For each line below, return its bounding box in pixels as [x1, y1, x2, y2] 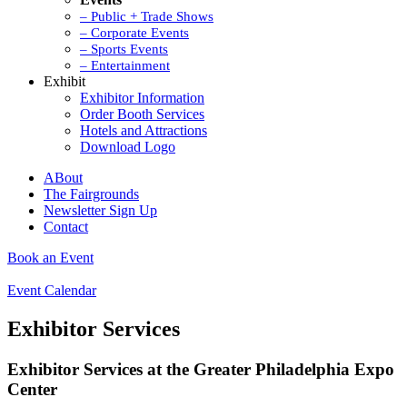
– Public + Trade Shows [80, 8, 213, 24]
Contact [44, 218, 88, 234]
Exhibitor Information [80, 89, 204, 105]
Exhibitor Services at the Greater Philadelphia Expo [7, 359, 394, 379]
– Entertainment [80, 57, 170, 73]
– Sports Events [80, 41, 168, 56]
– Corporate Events [80, 25, 189, 40]
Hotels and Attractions [80, 122, 207, 138]
